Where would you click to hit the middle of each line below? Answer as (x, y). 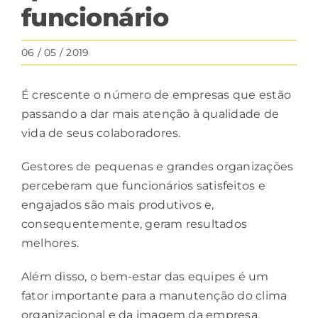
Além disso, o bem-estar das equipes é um (145, 276)
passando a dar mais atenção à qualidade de (150, 114)
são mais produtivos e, (148, 204)
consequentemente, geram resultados (135, 224)
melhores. (50, 243)
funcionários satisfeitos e (193, 185)
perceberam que (72, 185)
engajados (52, 204)
